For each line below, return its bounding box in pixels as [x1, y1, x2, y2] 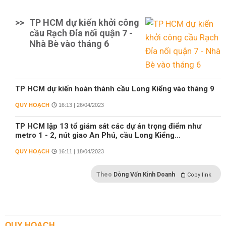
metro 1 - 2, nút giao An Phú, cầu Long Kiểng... [15, 131, 181, 140]
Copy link [187, 172, 211, 178]
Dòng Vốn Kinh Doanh [114, 171, 175, 178]
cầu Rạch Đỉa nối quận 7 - [29, 28, 133, 38]
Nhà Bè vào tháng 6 [29, 38, 109, 49]
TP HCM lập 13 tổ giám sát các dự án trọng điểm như [15, 122, 201, 131]
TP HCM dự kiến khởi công [29, 17, 139, 28]
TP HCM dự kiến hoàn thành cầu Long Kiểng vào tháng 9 [15, 84, 214, 93]
